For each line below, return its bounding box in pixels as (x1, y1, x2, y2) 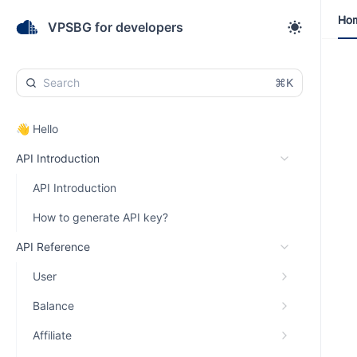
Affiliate (33, 328, 72, 342)
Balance (33, 299, 74, 312)
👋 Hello (16, 122, 58, 135)
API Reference (16, 240, 90, 253)
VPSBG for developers (48, 19, 183, 35)
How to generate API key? (33, 210, 168, 224)
